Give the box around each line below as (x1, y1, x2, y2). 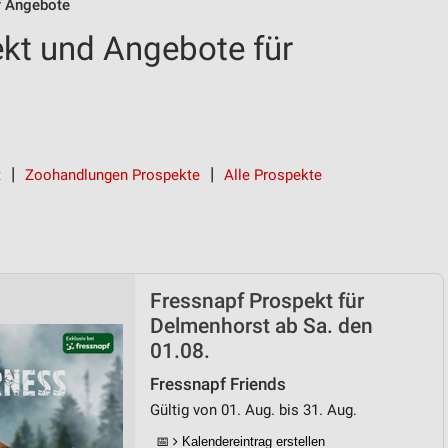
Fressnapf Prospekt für (150, 289, 364, 313)
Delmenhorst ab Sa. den (150, 314, 373, 338)
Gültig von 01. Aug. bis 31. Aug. (150, 401, 357, 419)
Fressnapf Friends (150, 375, 286, 394)
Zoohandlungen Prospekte (25, 166, 200, 184)
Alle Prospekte (224, 166, 322, 184)
